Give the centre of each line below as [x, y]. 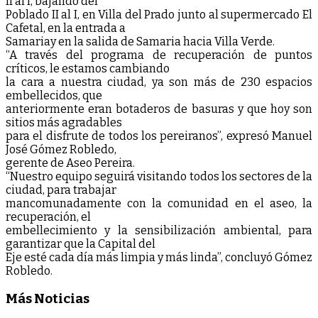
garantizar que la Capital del [81, 243]
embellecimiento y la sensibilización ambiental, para [159, 230]
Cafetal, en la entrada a [66, 28]
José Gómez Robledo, [61, 149]
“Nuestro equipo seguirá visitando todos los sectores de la [159, 176]
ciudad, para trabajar [61, 190]
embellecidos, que [54, 95]
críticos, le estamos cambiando [88, 68]
